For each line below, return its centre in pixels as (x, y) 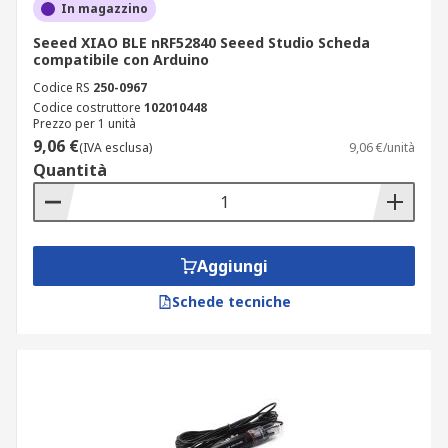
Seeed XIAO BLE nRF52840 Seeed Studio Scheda (201, 42)
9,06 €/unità (382, 147)
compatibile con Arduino (121, 59)
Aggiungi (232, 266)
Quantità (70, 170)
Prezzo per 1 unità (84, 123)
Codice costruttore (87, 107)
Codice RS (61, 87)
